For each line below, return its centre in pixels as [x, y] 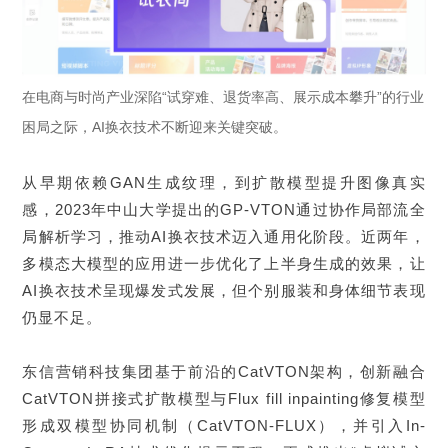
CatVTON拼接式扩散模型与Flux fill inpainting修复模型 [224, 398]
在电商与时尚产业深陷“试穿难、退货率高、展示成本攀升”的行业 [223, 96]
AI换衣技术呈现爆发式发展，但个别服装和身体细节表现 [224, 290]
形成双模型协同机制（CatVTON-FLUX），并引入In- [224, 425]
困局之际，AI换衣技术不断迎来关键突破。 [155, 126]
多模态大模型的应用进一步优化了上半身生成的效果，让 [224, 263]
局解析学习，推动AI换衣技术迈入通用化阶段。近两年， [224, 236]
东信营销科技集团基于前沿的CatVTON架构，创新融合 [224, 371]
